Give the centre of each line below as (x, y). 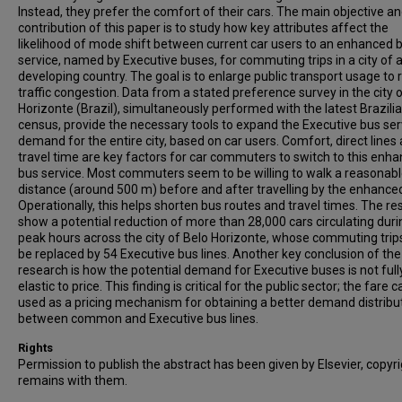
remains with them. (73, 380)
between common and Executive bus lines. (138, 319)
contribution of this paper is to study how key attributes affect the (203, 28)
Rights (35, 348)
